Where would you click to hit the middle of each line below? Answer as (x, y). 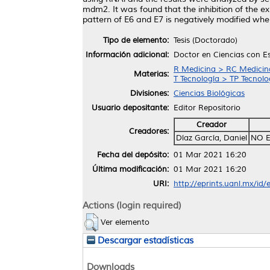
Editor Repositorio (207, 108)
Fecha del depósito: (133, 155)
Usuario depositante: (130, 108)
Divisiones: (149, 93)
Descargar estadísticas (144, 240)
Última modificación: (130, 169)
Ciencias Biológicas (209, 93)
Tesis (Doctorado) (206, 40)
